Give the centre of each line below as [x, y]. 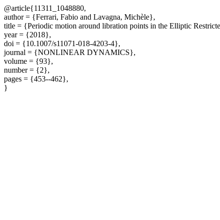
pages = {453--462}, [36, 79]
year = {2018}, [27, 35]
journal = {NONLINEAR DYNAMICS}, [70, 52]
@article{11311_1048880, [45, 8]
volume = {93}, [28, 61]
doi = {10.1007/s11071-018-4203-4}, [62, 43]
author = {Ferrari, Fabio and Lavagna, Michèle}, [80, 17]
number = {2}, [27, 70]
